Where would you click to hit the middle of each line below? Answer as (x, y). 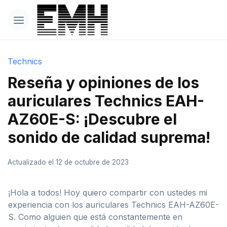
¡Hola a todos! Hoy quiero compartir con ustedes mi (108, 192)
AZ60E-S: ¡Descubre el (92, 119)
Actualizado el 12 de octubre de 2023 (68, 162)
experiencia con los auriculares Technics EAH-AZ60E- (113, 204)
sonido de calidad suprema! (109, 137)
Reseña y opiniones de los (103, 82)
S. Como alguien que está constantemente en (95, 217)
